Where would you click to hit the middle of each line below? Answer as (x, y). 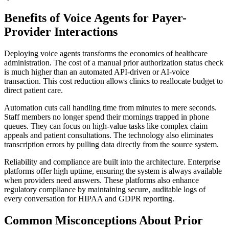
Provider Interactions (61, 31)
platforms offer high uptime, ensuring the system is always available (113, 171)
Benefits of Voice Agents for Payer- (95, 18)
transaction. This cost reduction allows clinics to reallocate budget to (113, 81)
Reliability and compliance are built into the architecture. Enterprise (112, 162)
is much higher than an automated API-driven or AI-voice (97, 72)
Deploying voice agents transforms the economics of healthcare (106, 53)
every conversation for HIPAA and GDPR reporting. (89, 198)
